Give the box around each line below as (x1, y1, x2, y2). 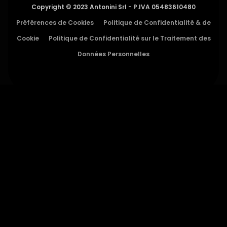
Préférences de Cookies (16, 18, 94, 27)
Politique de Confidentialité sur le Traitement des (48, 33, 211, 43)
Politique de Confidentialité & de (103, 18, 211, 27)
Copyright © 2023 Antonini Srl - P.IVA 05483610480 (31, 2, 196, 11)
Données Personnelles (78, 49, 149, 58)
